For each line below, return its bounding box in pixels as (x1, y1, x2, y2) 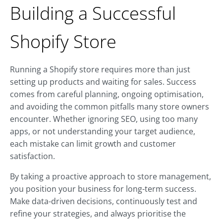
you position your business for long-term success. (10, 183, 196, 195)
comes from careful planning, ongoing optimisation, (10, 89, 204, 100)
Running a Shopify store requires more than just (10, 64, 190, 75)
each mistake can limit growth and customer (10, 138, 176, 150)
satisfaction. (10, 151, 55, 162)
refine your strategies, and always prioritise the (10, 208, 186, 220)
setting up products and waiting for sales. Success (10, 76, 196, 88)
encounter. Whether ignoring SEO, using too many (10, 113, 198, 125)
